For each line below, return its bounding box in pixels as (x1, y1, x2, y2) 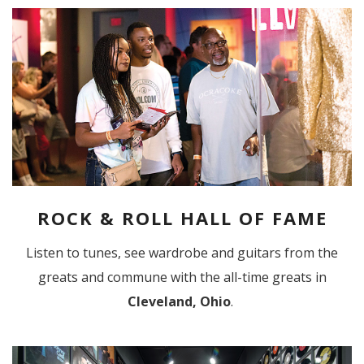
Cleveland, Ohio (128, 292, 231, 311)
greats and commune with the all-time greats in (37, 268, 327, 287)
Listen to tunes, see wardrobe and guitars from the (26, 244, 338, 262)
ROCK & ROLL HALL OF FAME (37, 206, 327, 231)
